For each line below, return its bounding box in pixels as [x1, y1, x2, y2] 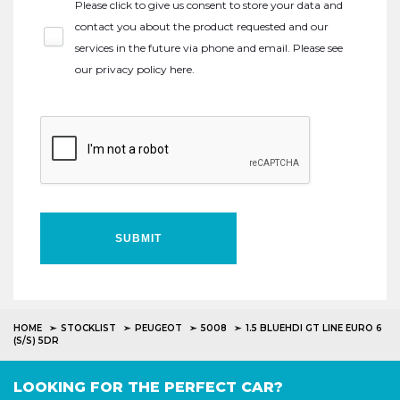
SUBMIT [115, 232, 162, 245]
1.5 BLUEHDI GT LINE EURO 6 [246, 322, 382, 334]
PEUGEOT [135, 322, 182, 334]
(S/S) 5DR [13, 335, 59, 346]
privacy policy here [96, 62, 192, 76]
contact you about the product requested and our [75, 20, 329, 33]
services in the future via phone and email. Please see [75, 41, 343, 54]
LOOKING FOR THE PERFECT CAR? [13, 379, 283, 396]
